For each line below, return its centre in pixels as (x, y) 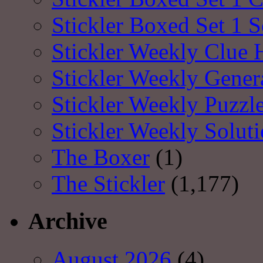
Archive (68, 221)
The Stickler (108, 183)
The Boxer (101, 157)
